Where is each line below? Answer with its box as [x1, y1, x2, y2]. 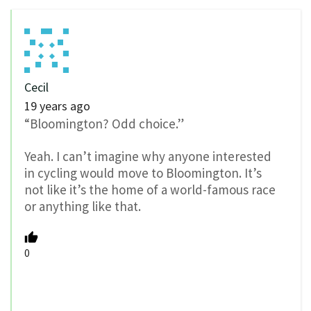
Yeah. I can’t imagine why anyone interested [24, 147, 271, 165]
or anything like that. [24, 197, 141, 215]
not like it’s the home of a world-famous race [24, 180, 276, 198]
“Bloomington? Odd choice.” [24, 115, 184, 132]
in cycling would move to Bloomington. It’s [24, 164, 262, 181]
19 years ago [24, 97, 90, 114]
